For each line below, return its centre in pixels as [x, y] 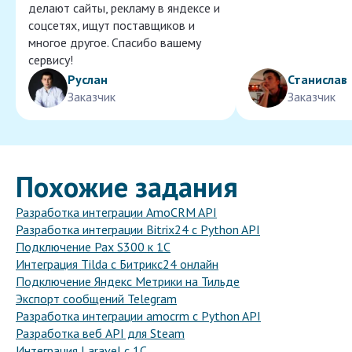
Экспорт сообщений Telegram [96, 299]
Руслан [88, 80]
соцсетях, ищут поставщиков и [112, 26]
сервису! [51, 60]
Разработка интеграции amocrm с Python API [138, 316]
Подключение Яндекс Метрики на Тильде [128, 282]
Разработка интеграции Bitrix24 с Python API [138, 230]
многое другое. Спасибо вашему [115, 43]
